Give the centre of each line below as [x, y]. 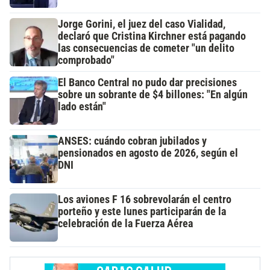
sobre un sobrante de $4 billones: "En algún [153, 94]
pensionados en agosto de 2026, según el [148, 153]
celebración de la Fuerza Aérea [125, 223]
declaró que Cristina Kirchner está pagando [152, 36]
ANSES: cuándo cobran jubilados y [132, 141]
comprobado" [86, 60]
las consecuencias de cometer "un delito [146, 48]
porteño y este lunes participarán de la [142, 211]
